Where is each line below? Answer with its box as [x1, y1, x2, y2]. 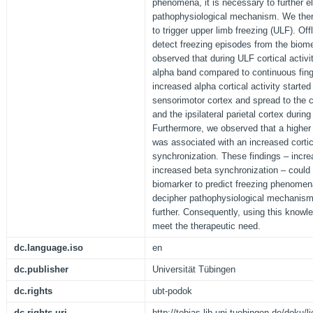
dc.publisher [14, 264, 68, 275]
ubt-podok [152, 286, 192, 297]
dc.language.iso [14, 242, 83, 254]
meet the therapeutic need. [152, 221, 261, 232]
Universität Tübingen [152, 264, 235, 275]
